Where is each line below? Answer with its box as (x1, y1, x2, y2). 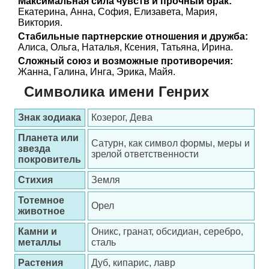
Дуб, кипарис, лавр (91, 258, 175, 268)
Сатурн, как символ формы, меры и (91, 138, 250, 148)
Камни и (18, 226, 57, 237)
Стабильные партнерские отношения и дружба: (18, 31, 248, 41)
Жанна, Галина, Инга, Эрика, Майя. (18, 67, 175, 77)
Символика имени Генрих (24, 83, 209, 100)
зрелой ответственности (91, 149, 199, 159)
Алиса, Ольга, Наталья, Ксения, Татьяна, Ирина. (18, 42, 233, 52)
